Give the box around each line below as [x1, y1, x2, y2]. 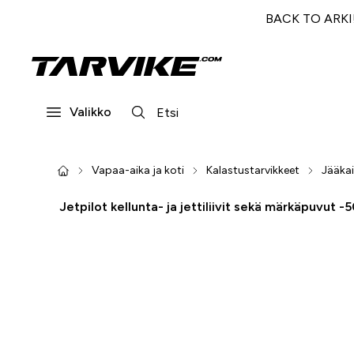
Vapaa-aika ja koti [92, 164, 184, 177]
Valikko [70, 104, 111, 119]
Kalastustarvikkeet [206, 164, 299, 177]
